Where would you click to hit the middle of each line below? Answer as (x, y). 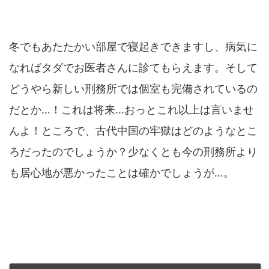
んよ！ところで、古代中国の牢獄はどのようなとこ (133, 131)
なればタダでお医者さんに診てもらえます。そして (133, 68)
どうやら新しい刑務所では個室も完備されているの (133, 89)
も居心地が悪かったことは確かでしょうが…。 (122, 173)
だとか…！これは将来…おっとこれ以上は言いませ (131, 110)
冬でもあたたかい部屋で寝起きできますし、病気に (133, 47)
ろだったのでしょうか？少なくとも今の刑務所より (133, 152)
